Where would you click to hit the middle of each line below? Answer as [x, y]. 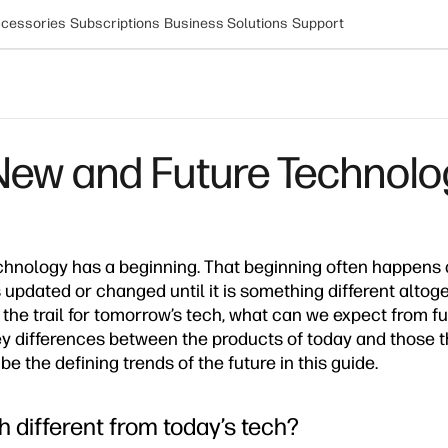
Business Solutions [226, 23]
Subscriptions [115, 23]
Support [318, 23]
